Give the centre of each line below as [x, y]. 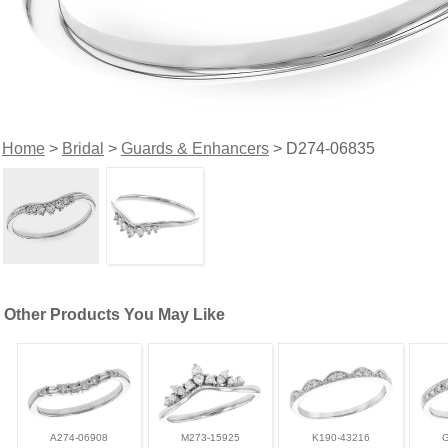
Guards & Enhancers [194, 148]
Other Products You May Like [115, 314]
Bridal [82, 148]
